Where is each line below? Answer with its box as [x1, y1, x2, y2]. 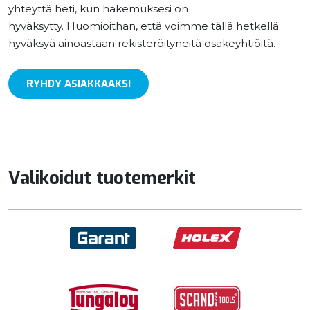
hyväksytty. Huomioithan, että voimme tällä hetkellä [8, 19, 279, 33]
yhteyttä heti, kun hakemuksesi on [8, 1, 188, 15]
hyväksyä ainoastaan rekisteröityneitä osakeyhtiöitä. [8, 36, 275, 50]
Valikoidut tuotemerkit [8, 165, 196, 190]
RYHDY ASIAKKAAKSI [26, 76, 131, 91]
